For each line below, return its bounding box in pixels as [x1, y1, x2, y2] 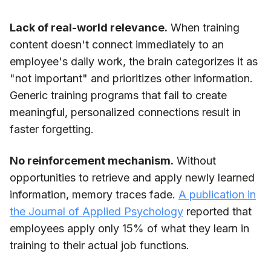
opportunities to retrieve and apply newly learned [10, 171, 255, 184]
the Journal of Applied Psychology [10, 204, 183, 218]
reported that [183, 204, 252, 218]
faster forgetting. [10, 122, 94, 135]
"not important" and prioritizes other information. [10, 71, 253, 85]
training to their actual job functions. [10, 238, 189, 252]
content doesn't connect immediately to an [10, 38, 224, 51]
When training [168, 21, 240, 34]
